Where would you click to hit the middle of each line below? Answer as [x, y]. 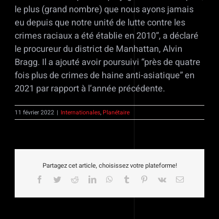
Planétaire [116, 112]
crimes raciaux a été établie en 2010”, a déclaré [107, 36]
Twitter [71, 179]
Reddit [88, 179]
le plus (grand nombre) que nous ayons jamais [104, 9]
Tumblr [141, 179]
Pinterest [161, 179]
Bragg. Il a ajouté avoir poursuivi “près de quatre [108, 62]
